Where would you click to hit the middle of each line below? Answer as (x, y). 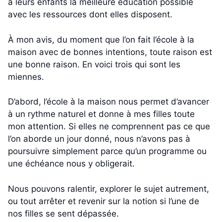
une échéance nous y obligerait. (71, 164)
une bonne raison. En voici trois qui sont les (94, 64)
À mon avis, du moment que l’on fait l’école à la (101, 39)
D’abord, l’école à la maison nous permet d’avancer (109, 102)
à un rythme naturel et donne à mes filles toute (101, 114)
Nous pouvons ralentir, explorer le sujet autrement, (109, 189)
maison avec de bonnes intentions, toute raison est (110, 52)
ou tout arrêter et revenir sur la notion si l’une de (104, 201)
